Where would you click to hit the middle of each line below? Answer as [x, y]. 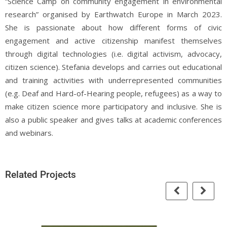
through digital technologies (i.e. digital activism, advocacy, [113, 53]
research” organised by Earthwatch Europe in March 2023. [113, 14]
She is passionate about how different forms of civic [113, 27]
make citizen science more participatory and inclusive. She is [113, 106]
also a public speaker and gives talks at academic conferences [113, 119]
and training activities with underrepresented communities [113, 80]
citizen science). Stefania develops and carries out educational [113, 67]
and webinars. [29, 133]
